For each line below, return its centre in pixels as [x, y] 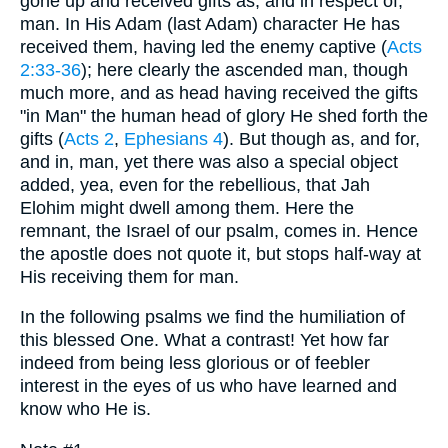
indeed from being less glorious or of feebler [195, 363]
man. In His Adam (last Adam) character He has [210, 23]
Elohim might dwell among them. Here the [187, 207]
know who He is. [85, 409]
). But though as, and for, [321, 138]
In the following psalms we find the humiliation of [212, 317]
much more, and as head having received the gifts [219, 92]
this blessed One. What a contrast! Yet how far [204, 340]
